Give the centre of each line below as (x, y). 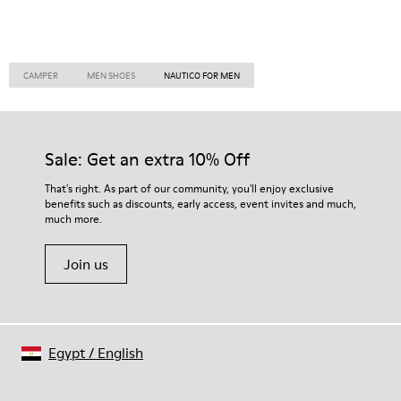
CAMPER (41, 75)
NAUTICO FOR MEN (202, 75)
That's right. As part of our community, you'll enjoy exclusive (189, 188)
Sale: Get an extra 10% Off (147, 159)
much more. (73, 219)
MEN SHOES (111, 75)
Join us (86, 264)
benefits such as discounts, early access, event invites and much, (200, 204)
